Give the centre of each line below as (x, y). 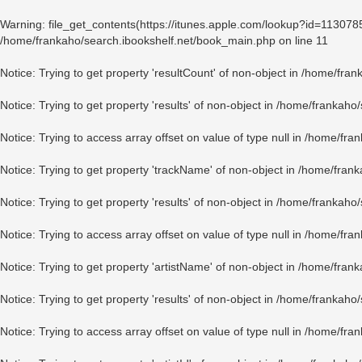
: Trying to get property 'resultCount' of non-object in (167, 73)
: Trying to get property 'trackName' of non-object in (165, 170)
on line (296, 40)
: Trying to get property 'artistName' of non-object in (165, 267)
